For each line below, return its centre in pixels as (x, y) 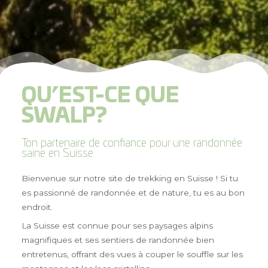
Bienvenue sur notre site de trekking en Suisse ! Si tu (130, 179)
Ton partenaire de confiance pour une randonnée (132, 144)
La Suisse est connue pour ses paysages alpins (117, 225)
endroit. (37, 207)
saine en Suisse (57, 154)
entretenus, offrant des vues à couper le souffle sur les (132, 254)
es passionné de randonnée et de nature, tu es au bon (133, 193)
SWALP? (64, 117)
